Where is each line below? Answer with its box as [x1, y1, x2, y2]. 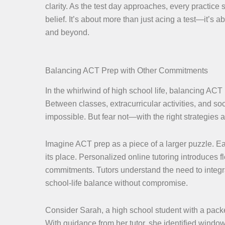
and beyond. [45, 28, 89, 37]
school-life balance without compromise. [45, 179, 188, 188]
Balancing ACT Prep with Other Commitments [45, 66, 208, 75]
